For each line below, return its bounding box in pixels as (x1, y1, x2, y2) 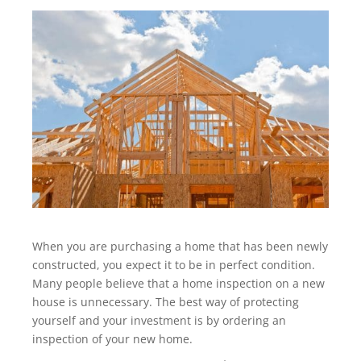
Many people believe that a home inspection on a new (32, 276, 325, 292)
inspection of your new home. (32, 331, 193, 347)
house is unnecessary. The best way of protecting (32, 294, 299, 310)
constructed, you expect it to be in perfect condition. (32, 257, 315, 273)
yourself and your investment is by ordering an (32, 313, 286, 329)
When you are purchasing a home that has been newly (32, 239, 328, 255)
